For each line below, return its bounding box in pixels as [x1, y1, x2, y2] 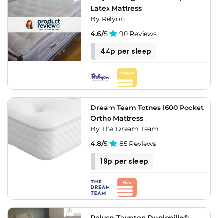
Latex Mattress [91, 3, 142, 13]
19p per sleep [100, 156, 149, 166]
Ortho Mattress [91, 113, 143, 123]
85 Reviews [117, 139, 156, 148]
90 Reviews [117, 29, 157, 38]
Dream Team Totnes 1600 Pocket [91, 103, 204, 112]
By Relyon [91, 14, 125, 23]
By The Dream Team [91, 124, 159, 133]
